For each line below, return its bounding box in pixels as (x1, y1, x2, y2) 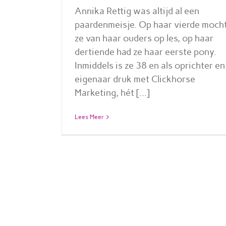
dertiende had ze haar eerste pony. (75, 46, 216, 58)
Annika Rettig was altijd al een (75, 5, 199, 17)
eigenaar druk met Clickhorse (75, 73, 195, 85)
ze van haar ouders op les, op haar (75, 32, 213, 44)
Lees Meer (75, 113, 104, 121)
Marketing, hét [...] (75, 87, 150, 98)
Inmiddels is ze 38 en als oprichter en (75, 60, 225, 71)
